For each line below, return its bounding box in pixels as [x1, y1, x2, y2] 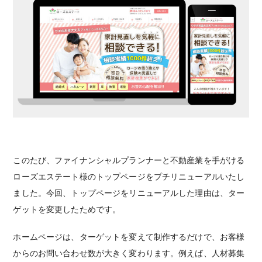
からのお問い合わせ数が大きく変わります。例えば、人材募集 [13, 249, 245, 258]
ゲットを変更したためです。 [13, 204, 121, 214]
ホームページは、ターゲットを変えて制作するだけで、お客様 [13, 232, 245, 242]
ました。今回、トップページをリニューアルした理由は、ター [13, 188, 245, 198]
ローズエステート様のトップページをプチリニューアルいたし [13, 171, 245, 181]
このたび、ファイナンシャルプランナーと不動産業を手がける [13, 155, 245, 165]
